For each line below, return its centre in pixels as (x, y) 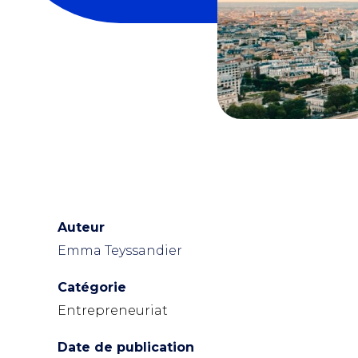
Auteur (81, 227)
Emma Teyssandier (120, 251)
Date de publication (126, 347)
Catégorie (92, 287)
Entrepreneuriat (113, 310)
